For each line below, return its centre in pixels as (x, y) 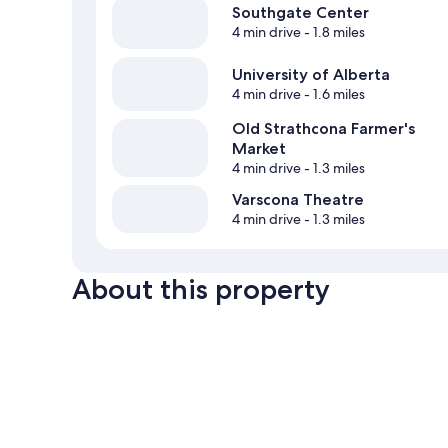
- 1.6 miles (333, 94)
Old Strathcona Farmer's (323, 129)
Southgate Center (300, 13)
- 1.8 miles (333, 32)
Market (259, 149)
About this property (201, 289)
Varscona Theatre (298, 200)
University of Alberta (311, 75)
